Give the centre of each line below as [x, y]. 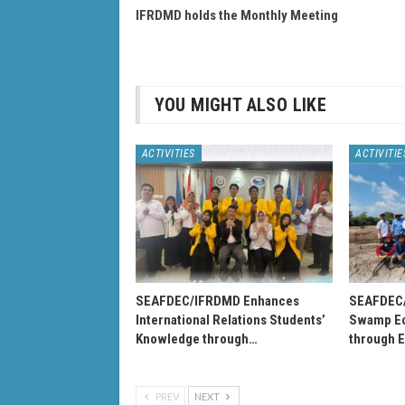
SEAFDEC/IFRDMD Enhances [217, 301]
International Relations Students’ [230, 320]
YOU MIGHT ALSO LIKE [240, 104]
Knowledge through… [196, 339]
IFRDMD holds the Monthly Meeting [236, 15]
